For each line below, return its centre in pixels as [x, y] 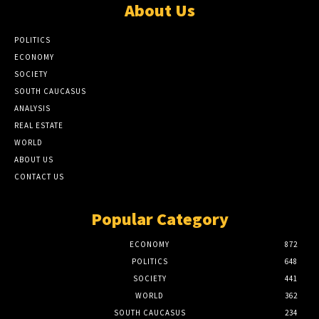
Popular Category [159, 219]
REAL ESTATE [39, 126]
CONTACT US [39, 177]
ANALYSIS [32, 109]
